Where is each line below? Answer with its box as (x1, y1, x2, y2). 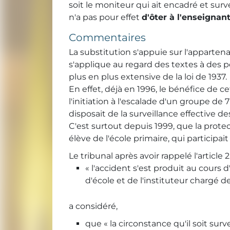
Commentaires (69, 31, 146, 44)
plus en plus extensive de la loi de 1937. (69, 72, 227, 82)
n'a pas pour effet (69, 12, 142, 23)
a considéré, (69, 201, 118, 212)
